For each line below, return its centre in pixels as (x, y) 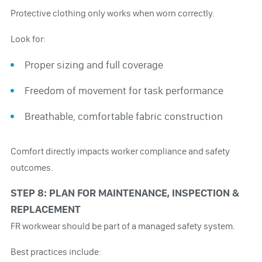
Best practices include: (56, 251)
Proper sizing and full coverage (94, 65)
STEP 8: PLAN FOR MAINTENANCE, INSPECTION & (125, 193)
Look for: (28, 39)
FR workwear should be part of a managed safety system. (123, 226)
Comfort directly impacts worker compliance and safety (120, 151)
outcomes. (32, 167)
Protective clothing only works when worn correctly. (112, 13)
